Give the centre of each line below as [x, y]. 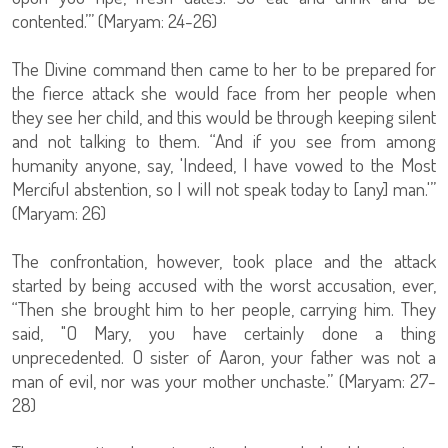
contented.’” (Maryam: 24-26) [114, 21]
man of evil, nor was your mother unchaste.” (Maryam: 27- [224, 381]
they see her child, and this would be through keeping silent [224, 117]
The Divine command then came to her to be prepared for [224, 69]
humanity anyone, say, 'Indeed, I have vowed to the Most [224, 165]
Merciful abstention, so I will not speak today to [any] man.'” [224, 189]
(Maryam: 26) [59, 213]
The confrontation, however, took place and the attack [224, 261]
